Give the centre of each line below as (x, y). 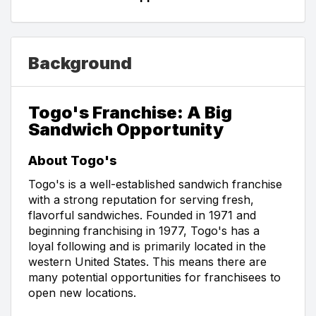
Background (80, 63)
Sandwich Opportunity (126, 129)
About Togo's (73, 160)
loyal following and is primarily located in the (147, 246)
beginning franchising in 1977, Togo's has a (144, 230)
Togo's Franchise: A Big (130, 112)
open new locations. (82, 292)
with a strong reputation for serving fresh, (141, 199)
